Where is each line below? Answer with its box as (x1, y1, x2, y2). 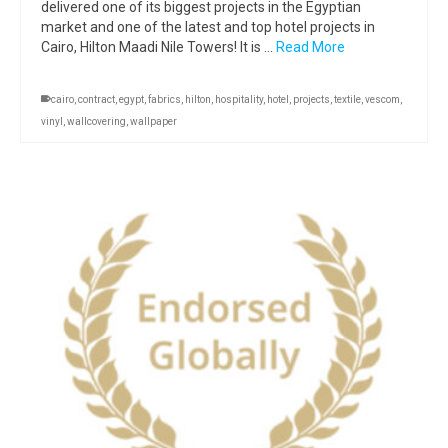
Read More (276, 39, 345, 55)
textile (334, 94, 361, 105)
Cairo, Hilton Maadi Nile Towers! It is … (41, 39, 276, 55)
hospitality (215, 94, 263, 105)
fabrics (148, 94, 181, 105)
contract (78, 94, 115, 105)
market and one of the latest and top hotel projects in (41, 19, 375, 35)
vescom (365, 94, 400, 105)
